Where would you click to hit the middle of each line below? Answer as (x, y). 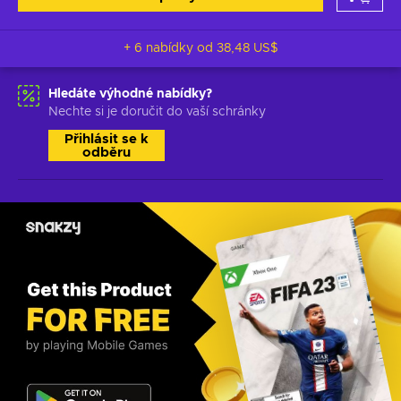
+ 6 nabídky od (181, 48)
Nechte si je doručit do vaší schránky (157, 112)
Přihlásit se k (107, 139)
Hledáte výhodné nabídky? (130, 94)
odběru (107, 152)
